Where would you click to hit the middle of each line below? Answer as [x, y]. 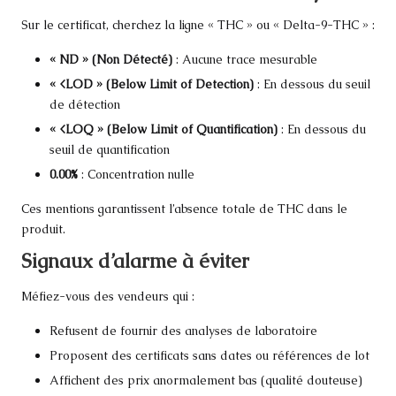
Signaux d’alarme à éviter [135, 262]
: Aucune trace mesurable [245, 59]
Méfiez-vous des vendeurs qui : [108, 296]
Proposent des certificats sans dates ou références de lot [209, 355]
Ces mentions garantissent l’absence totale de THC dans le [184, 209]
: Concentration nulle [136, 175]
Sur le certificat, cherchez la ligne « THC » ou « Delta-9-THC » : [198, 24]
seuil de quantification [110, 150]
